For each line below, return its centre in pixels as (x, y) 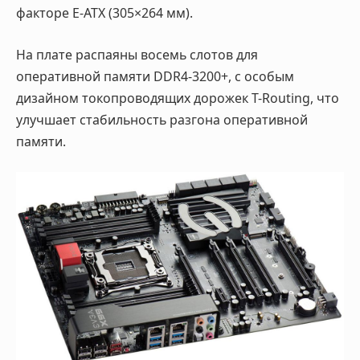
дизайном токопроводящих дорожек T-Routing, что (178, 98)
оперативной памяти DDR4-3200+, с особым (155, 76)
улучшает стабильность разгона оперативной (162, 119)
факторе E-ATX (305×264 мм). (104, 13)
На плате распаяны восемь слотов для (137, 54)
